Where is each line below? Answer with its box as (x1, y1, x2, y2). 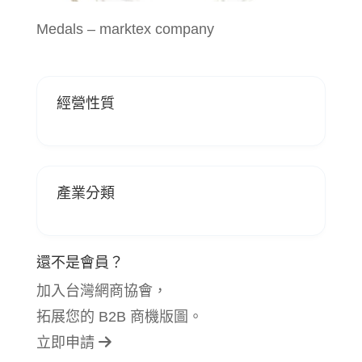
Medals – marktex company (36, 21, 214, 38)
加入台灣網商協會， (36, 283, 167, 300)
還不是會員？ (36, 255, 124, 271)
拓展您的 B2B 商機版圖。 (36, 309, 203, 326)
